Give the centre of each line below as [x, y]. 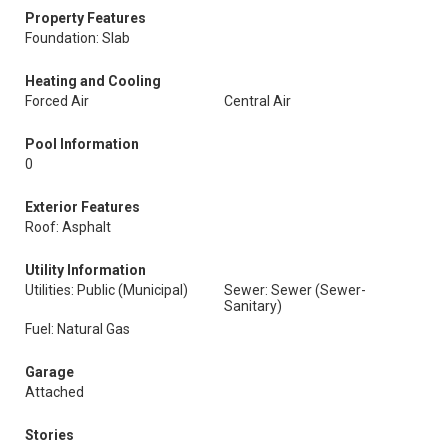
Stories [49, 435]
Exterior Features [82, 207]
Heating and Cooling [93, 81]
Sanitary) [253, 306]
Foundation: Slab [77, 38]
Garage [49, 372]
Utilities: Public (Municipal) [106, 290]
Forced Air [57, 101]
